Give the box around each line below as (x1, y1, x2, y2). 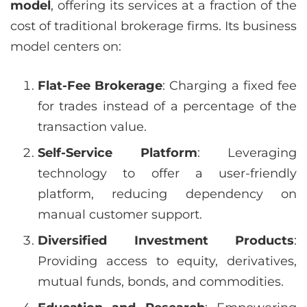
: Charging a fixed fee (162, 78, 297, 94)
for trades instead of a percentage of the (38, 99, 297, 114)
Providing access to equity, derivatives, (38, 254, 297, 269)
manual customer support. (38, 207, 202, 223)
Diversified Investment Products (38, 233, 294, 249)
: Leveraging (197, 145, 297, 161)
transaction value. (38, 119, 147, 135)
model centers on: (10, 39, 121, 55)
